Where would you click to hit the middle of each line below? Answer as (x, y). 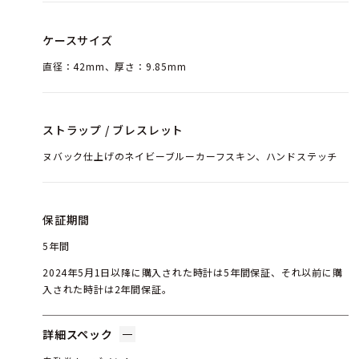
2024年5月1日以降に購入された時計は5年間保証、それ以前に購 (193, 272)
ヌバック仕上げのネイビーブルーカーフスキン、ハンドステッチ (190, 155)
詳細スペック (78, 335)
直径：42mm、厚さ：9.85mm (115, 66)
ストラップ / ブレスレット (113, 129)
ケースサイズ (78, 40)
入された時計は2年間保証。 (107, 289)
